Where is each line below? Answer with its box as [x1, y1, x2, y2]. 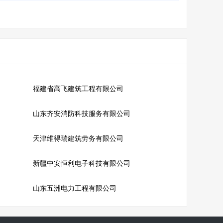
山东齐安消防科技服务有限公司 [32, 110, 130, 117]
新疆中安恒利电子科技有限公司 [32, 160, 130, 167]
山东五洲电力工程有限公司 [32, 185, 116, 192]
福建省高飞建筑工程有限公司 [32, 85, 123, 93]
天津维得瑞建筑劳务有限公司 [32, 135, 123, 142]
